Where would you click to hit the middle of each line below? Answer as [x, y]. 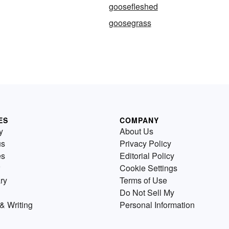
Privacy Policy [145, 143]
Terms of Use [143, 180]
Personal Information [157, 204]
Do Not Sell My [147, 192]
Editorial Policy [147, 155]
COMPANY [139, 120]
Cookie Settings [148, 168]
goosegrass [130, 22]
